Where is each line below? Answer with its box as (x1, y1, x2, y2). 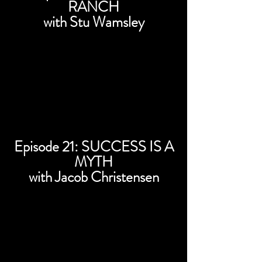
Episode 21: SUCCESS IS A (13, 136, 174, 157)
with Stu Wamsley (43, 12, 144, 33)
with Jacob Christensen (28, 167, 159, 188)
